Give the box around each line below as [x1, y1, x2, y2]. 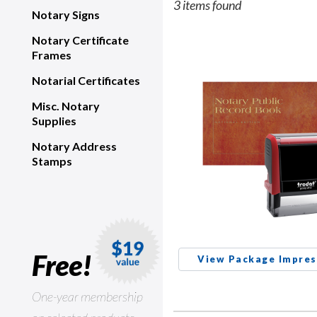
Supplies [32, 114, 76, 127]
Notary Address [32, 139, 117, 153]
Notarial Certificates [32, 74, 140, 87]
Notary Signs [32, 8, 100, 21]
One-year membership [32, 289, 143, 304]
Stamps [32, 154, 72, 168]
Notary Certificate [32, 33, 129, 47]
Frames [32, 48, 71, 62]
